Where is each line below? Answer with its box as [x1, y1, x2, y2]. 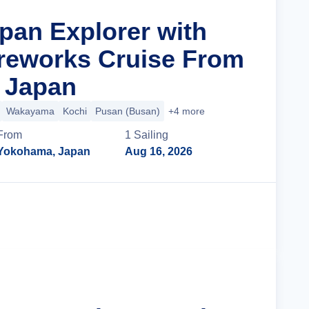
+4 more [168, 106, 205, 117]
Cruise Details [167, 210, 240, 221]
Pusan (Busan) [95, 106, 160, 117]
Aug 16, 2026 [125, 146, 193, 157]
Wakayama [6, 106, 54, 117]
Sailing [134, 129, 169, 141]
